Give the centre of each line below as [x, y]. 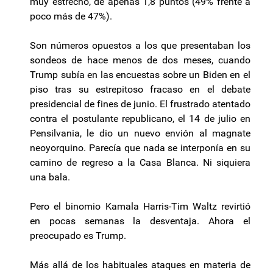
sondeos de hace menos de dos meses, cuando [140, 60]
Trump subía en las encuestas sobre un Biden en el [140, 75]
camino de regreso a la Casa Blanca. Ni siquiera [140, 163]
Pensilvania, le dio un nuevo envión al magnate [140, 133]
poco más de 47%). [71, 16]
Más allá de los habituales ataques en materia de [140, 265]
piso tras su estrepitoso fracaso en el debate [140, 90]
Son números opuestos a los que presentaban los [140, 46]
